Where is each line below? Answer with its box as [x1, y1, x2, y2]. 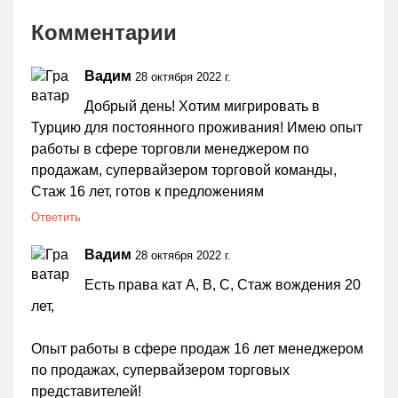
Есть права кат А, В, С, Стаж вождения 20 [84, 277, 361, 293]
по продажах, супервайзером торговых [31, 362, 290, 378]
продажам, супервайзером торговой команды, [31, 163, 337, 179]
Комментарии [31, 20, 177, 45]
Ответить [31, 211, 81, 225]
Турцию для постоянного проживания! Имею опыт [31, 120, 362, 136]
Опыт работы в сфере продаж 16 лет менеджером [31, 341, 363, 357]
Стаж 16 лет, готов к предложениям [31, 184, 264, 200]
